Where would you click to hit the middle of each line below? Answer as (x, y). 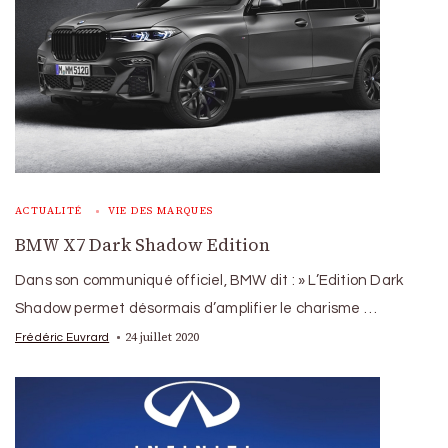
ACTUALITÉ (49, 210)
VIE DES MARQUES (160, 210)
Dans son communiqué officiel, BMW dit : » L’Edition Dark (209, 280)
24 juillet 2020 (162, 336)
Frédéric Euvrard (62, 336)
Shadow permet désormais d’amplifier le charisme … (196, 308)
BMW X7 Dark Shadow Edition (142, 244)
